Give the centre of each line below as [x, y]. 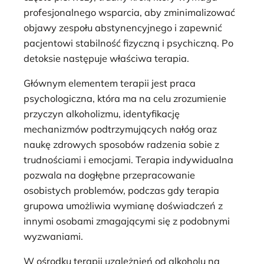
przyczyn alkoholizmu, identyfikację [102, 113]
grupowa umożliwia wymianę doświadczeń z [123, 205]
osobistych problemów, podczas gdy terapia [121, 190]
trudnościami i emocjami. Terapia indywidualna [128, 159]
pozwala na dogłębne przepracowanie [109, 175]
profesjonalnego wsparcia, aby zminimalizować [129, 12]
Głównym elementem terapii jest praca [110, 83]
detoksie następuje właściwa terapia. [106, 58]
